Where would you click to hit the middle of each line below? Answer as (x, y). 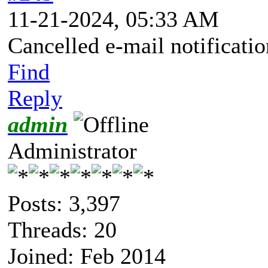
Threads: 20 (62, 229)
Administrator (72, 150)
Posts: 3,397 (64, 203)
